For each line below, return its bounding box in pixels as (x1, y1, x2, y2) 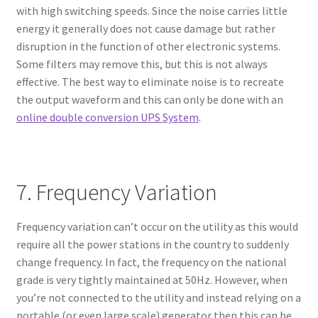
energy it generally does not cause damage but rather (16, 21, 275, 36)
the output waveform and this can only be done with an (16, 92, 283, 107)
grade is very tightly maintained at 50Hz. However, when (16, 273, 287, 287)
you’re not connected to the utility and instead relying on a (16, 290, 301, 305)
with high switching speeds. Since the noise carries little (16, 4, 287, 18)
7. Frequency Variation (16, 177, 217, 207)
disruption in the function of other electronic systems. (16, 39, 280, 54)
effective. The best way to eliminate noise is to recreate (16, 75, 284, 89)
